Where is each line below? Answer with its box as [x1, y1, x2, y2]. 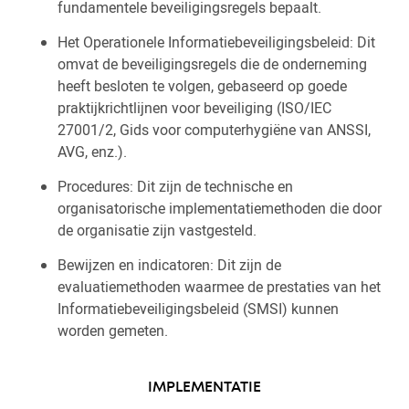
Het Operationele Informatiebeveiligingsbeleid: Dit [58, 32, 375, 52]
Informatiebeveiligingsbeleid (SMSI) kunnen [58, 299, 339, 319]
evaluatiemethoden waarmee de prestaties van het [58, 277, 381, 297]
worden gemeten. [58, 320, 168, 341]
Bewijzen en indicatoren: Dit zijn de [58, 255, 281, 275]
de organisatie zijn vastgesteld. [58, 220, 257, 240]
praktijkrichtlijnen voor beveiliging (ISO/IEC [58, 98, 331, 118]
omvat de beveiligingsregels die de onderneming [58, 54, 367, 74]
